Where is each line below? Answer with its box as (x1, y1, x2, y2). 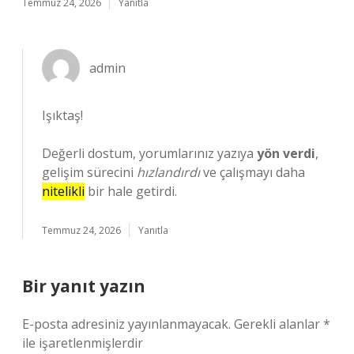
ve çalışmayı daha (200, 164, 305, 181)
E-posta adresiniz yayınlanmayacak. (22, 315, 231, 333)
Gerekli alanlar (234, 315, 323, 333)
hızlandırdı (137, 164, 200, 181)
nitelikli (42, 183, 85, 200)
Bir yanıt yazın (22, 275, 145, 297)
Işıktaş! (42, 107, 83, 124)
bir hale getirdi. (85, 183, 177, 200)
